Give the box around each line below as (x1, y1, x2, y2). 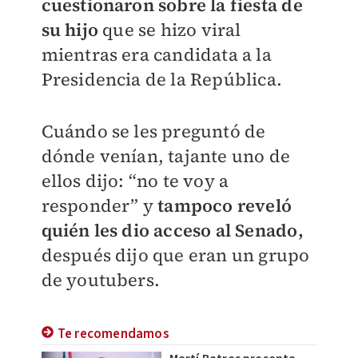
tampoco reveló (157, 193, 292, 217)
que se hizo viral (102, 18, 241, 42)
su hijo (41, 18, 103, 42)
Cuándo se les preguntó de (41, 119, 266, 143)
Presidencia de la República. (41, 67, 283, 91)
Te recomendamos (57, 324, 169, 344)
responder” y (41, 193, 158, 217)
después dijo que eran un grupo (41, 243, 310, 267)
